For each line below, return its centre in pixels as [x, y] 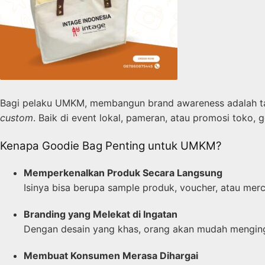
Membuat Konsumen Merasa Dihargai [111, 255]
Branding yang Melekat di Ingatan [101, 214]
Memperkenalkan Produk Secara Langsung [123, 172]
